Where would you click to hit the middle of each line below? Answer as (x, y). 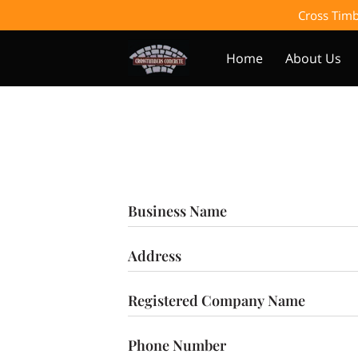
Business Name (177, 211)
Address (155, 255)
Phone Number (177, 345)
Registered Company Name (217, 300)
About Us (313, 58)
